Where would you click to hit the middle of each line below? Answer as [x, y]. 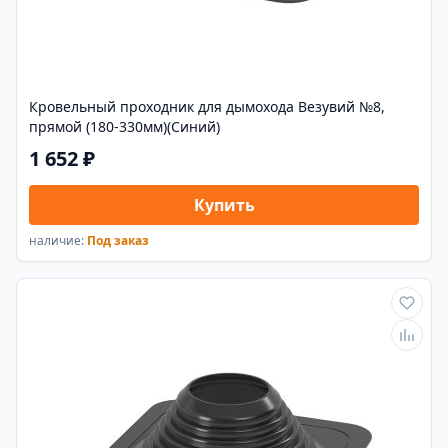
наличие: [58, 241]
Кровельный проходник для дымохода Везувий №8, [207, 107]
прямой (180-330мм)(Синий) [124, 127]
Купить [224, 205]
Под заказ [118, 241]
